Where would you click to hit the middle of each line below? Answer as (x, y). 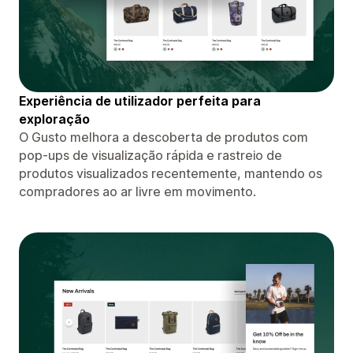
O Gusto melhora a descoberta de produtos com (163, 137)
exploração (54, 119)
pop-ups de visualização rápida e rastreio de (150, 155)
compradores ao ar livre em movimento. (137, 191)
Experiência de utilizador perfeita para (140, 100)
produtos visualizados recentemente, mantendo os (171, 173)
